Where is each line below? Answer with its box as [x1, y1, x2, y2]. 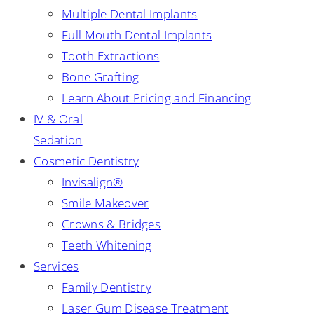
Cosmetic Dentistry [34, 153, 139, 169]
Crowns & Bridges [62, 216, 161, 232]
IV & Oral [34, 111, 83, 127]
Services [34, 258, 79, 274]
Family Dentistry [62, 279, 152, 295]
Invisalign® [62, 174, 123, 190]
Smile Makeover [62, 195, 149, 211]
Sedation [34, 132, 83, 148]
